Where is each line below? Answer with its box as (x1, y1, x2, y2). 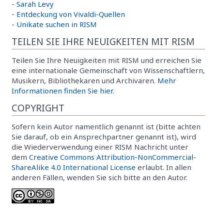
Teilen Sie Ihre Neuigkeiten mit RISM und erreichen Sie (12, 55, 201, 65)
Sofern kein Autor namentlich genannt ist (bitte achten (12, 121, 201, 131)
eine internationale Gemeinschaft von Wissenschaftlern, (12, 65, 205, 75)
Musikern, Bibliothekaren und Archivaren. (12, 75, 157, 85)
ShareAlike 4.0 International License (12, 162, 136, 172)
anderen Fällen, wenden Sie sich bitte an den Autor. (12, 172, 187, 182)
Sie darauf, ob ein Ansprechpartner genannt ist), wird (12, 131, 196, 141)
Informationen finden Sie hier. (12, 85, 114, 95)
